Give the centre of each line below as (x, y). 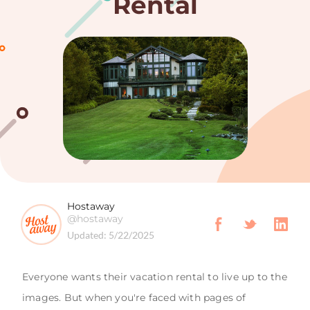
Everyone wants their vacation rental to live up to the (155, 276)
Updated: (87, 235)
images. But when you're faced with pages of (134, 297)
